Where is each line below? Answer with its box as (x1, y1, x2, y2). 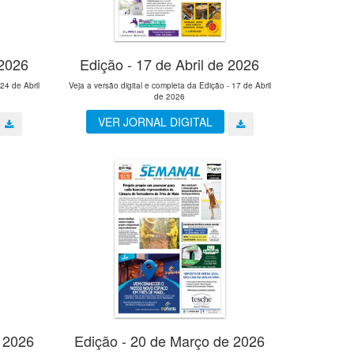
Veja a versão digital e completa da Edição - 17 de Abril (68, 80, 271, 92)
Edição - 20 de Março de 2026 (74, 330, 265, 351)
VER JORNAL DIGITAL (97, 114, 213, 130)
